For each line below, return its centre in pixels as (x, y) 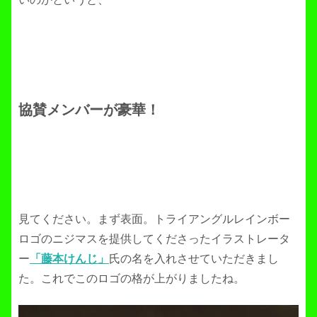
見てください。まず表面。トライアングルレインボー (154, 219)
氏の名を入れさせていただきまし (194, 259)
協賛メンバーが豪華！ (89, 110)
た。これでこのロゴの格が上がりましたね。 (132, 279)
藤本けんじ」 (75, 259)
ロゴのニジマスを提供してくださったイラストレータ (154, 239)
